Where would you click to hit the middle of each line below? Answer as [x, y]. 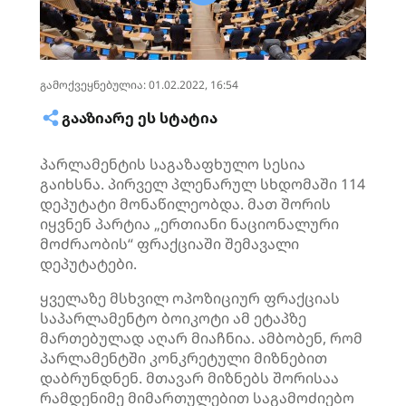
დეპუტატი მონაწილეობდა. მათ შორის [185, 204]
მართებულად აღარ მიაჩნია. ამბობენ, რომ [201, 338]
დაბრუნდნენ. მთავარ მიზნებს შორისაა [189, 378]
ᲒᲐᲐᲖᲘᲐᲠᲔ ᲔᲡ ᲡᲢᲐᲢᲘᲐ [140, 118]
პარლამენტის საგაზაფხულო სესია [173, 164]
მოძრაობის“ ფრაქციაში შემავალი [169, 244]
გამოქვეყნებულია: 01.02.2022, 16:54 [139, 85]
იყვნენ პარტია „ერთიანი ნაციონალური [189, 224]
